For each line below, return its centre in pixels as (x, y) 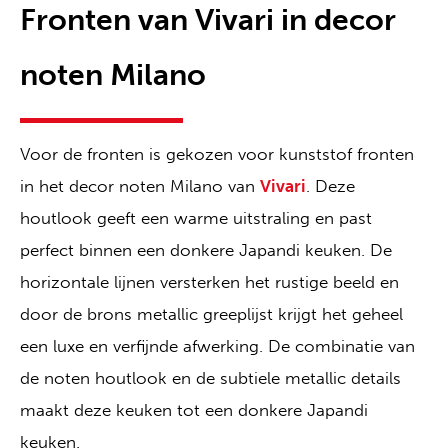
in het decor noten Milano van (140, 185)
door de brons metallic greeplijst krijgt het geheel (211, 313)
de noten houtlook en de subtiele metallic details (210, 377)
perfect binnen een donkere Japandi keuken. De (206, 249)
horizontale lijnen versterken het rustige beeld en (209, 281)
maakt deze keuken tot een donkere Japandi (194, 409)
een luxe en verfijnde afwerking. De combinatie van (217, 345)
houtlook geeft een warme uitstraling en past (196, 217)
